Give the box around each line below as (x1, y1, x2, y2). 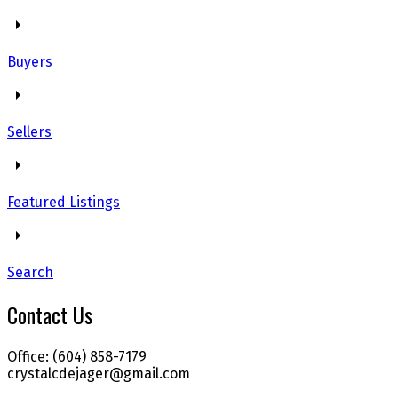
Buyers (7, 52, 52, 70)
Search (7, 263, 53, 281)
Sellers (7, 123, 52, 140)
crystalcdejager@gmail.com (7, 364, 190, 382)
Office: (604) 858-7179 (7, 347, 147, 365)
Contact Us (7, 298, 92, 330)
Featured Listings (7, 193, 120, 211)
